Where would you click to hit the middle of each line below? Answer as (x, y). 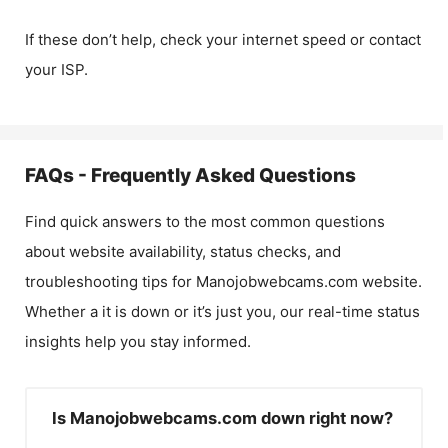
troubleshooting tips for (110, 281)
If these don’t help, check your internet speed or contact (223, 39)
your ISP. (56, 69)
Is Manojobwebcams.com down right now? (222, 418)
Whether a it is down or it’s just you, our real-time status (222, 311)
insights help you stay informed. (138, 341)
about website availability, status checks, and (183, 251)
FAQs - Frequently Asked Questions (190, 175)
